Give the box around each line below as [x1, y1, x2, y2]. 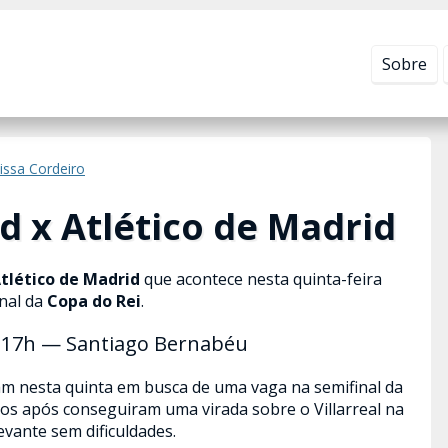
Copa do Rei [47, 290, 141, 312]
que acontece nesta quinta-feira [140, 268, 382, 290]
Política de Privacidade [70, 11, 203, 30]
